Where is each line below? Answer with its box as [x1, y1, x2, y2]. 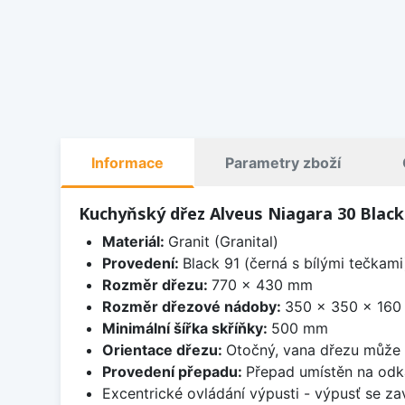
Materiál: [101, 231, 168, 250]
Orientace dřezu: [101, 340, 226, 359]
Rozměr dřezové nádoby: [101, 297, 285, 316]
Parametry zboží [225, 153, 341, 172]
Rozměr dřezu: [101, 275, 212, 294]
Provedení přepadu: [101, 362, 246, 381]
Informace [91, 153, 164, 172]
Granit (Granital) [167, 231, 278, 250]
